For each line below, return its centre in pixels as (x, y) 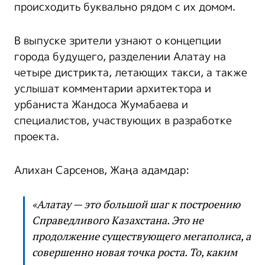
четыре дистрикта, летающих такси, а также (131, 73)
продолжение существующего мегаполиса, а (141, 237)
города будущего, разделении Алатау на (120, 57)
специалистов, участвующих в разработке (123, 121)
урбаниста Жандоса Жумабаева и (101, 105)
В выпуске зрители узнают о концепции (118, 41)
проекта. (37, 137)
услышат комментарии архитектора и (113, 89)
